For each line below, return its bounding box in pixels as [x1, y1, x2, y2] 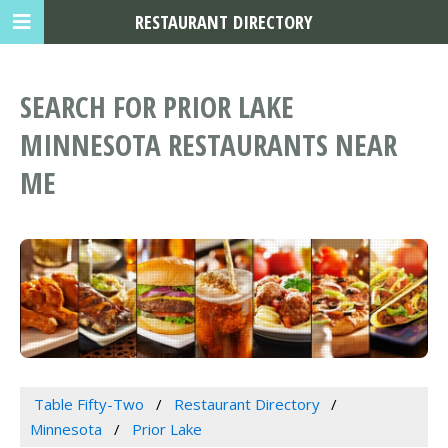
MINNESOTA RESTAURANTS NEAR [20, 125, 397, 165]
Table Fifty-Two [33, 394, 144, 415]
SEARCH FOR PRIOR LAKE [20, 87, 294, 127]
